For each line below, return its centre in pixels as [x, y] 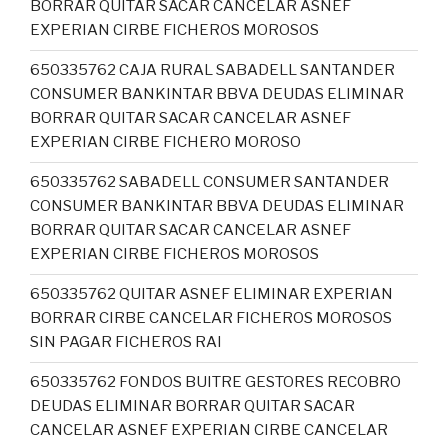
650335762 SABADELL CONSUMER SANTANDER [209, 182]
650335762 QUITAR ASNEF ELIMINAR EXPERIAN [211, 294]
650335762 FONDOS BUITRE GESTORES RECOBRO [215, 382]
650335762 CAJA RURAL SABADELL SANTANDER [212, 70]
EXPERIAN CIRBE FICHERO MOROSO [165, 142]
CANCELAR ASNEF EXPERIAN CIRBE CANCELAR [209, 430]
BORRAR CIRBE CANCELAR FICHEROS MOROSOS [211, 318]
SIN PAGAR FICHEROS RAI [126, 342]
